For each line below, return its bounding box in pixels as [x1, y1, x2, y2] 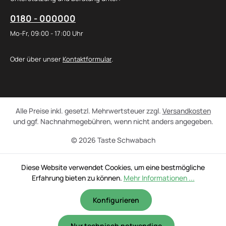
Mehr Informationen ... [123, 173, 195, 183]
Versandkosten [162, 106, 211, 116]
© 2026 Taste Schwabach [71, 135, 155, 145]
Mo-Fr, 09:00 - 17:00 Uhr [10, 29, 83, 38]
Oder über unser [10, 54, 63, 64]
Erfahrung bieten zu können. [31, 173, 124, 183]
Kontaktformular [63, 54, 111, 64]
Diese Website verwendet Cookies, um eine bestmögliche [21, 162, 205, 172]
